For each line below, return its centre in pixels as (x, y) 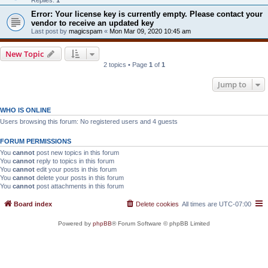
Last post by (50, 31)
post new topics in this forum (77, 152)
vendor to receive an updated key (92, 23)
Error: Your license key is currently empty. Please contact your (147, 14)
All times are (200, 204)
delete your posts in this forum (79, 177)
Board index (33, 204)
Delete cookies (157, 204)
